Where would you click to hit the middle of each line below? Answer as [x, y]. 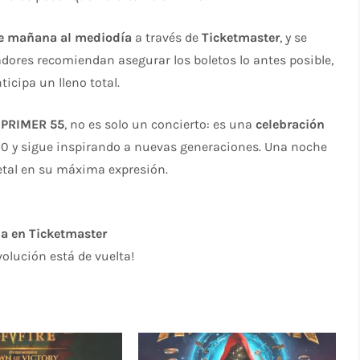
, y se [294, 37]
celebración [290, 124]
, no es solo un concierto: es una [160, 124]
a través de [167, 37]
